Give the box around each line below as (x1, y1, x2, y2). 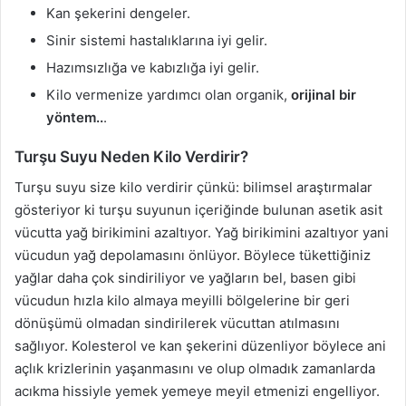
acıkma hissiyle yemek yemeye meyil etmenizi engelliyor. (14, 382, 380, 400)
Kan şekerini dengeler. (46, 5, 190, 22)
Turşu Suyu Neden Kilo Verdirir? (14, 148, 248, 166)
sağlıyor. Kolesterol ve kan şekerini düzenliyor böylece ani (14, 336, 386, 354)
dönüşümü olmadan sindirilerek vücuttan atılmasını (14, 314, 340, 332)
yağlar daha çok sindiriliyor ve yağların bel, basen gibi (14, 268, 356, 286)
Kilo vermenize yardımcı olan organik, (46, 86, 291, 103)
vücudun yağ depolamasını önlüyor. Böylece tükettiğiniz (14, 246, 371, 264)
